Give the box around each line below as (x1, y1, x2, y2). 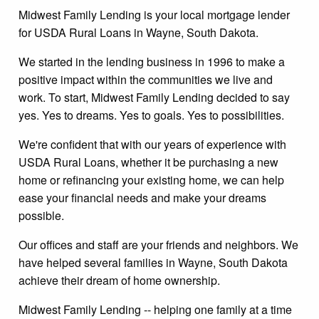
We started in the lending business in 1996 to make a (19, 53, 285, 70)
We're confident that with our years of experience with (19, 135, 286, 152)
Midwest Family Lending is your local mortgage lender (19, 6, 290, 23)
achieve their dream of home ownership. (19, 271, 220, 288)
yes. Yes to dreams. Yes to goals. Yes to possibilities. (19, 106, 284, 123)
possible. (19, 206, 64, 224)
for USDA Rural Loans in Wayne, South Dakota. (19, 23, 258, 41)
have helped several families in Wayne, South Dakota (19, 253, 288, 271)
